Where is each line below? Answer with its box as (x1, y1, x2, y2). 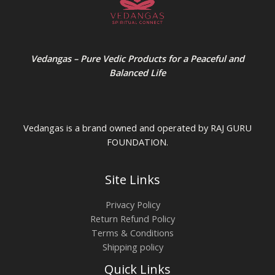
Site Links (105, 171, 160, 188)
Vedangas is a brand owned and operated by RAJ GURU (23, 121, 252, 134)
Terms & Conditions (91, 227, 174, 239)
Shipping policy (102, 241, 163, 254)
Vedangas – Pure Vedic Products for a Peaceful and (31, 52, 244, 65)
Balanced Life (109, 66, 166, 79)
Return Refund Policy (90, 212, 175, 225)
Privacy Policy (105, 198, 160, 211)
